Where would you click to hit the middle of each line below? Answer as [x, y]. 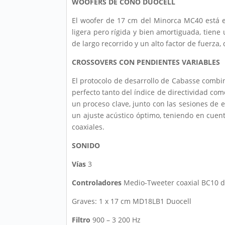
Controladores [97, 183]
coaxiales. [88, 127]
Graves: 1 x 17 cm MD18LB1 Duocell [132, 201]
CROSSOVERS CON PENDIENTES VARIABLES [146, 62]
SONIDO [86, 146]
